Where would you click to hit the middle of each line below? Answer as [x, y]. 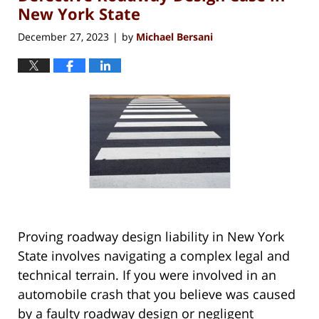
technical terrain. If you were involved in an [147, 274]
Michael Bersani [174, 36]
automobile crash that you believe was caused [157, 294]
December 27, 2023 [63, 36]
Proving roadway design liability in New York [151, 236]
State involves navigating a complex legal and [154, 255]
